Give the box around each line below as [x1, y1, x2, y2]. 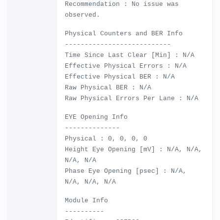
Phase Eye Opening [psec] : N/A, [65, 167, 187, 175]
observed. [65, 11, 100, 19]
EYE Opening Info [65, 113, 128, 121]
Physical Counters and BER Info [65, 30, 183, 37]
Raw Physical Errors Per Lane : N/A [65, 95, 198, 102]
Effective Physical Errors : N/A [65, 62, 187, 70]
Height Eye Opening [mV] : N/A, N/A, [65, 146, 202, 153]
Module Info [65, 197, 108, 204]
